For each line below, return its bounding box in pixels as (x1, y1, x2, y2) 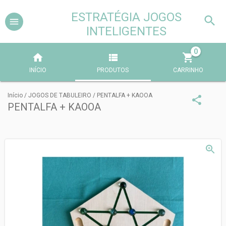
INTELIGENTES (86, 24, 166, 38)
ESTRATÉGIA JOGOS (71, 10, 182, 24)
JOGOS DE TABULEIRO (28, 92, 91, 99)
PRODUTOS (97, 67, 129, 74)
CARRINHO (173, 67, 204, 74)
